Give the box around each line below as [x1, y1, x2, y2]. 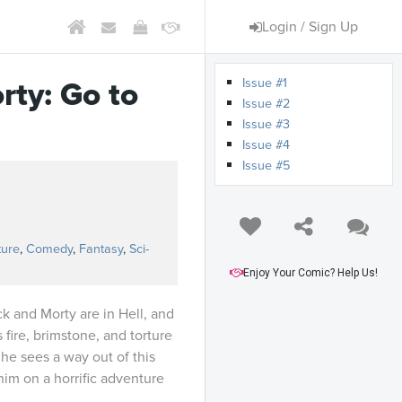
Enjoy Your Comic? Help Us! [243, 267, 378, 279]
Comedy [26, 241, 73, 257]
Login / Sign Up [262, 17, 358, 36]
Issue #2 [242, 96, 290, 111]
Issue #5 [242, 158, 290, 173]
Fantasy [79, 241, 123, 257]
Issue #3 [242, 117, 290, 132]
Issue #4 [242, 137, 290, 153]
